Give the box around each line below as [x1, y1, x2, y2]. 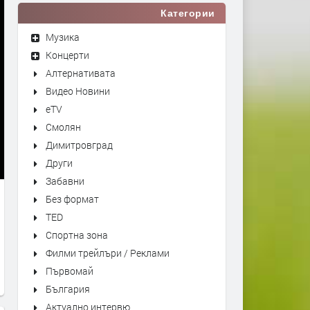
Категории [160, 8, 215, 19]
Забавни [46, 174, 84, 188]
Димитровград [46, 138, 113, 152]
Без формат [46, 192, 99, 206]
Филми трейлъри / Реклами [46, 246, 170, 259]
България [46, 282, 90, 295]
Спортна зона [46, 228, 108, 241]
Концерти [46, 48, 89, 62]
